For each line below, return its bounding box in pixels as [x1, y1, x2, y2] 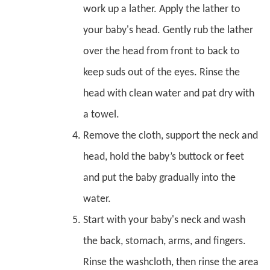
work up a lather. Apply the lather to [83, 3, 240, 15]
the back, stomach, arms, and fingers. [83, 235, 246, 247]
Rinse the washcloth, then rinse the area [83, 256, 259, 268]
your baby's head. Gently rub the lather [83, 24, 253, 36]
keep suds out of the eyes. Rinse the [83, 66, 240, 78]
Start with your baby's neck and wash [83, 214, 245, 226]
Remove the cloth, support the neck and [83, 130, 258, 142]
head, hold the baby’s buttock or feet [83, 151, 244, 163]
